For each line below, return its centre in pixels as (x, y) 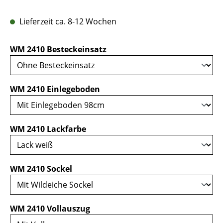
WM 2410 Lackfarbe (48, 129)
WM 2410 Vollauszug (50, 209)
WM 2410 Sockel (41, 169)
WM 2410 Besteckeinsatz (58, 49)
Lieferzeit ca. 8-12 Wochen (67, 21)
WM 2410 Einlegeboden (55, 89)
